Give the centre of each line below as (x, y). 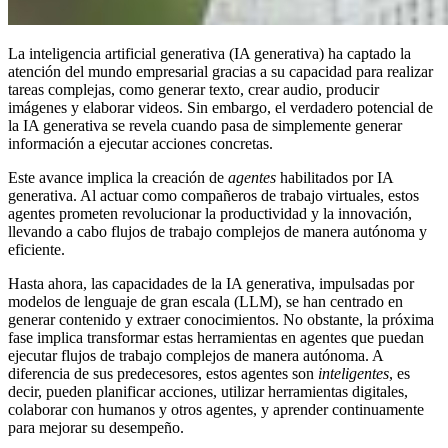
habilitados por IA (334, 178)
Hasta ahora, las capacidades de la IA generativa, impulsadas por (211, 284)
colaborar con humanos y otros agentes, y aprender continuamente (216, 410)
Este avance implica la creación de (118, 178)
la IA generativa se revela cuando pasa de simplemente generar (205, 126)
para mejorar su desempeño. (96, 428)
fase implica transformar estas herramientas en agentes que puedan (216, 338)
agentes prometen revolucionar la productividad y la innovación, (210, 214)
